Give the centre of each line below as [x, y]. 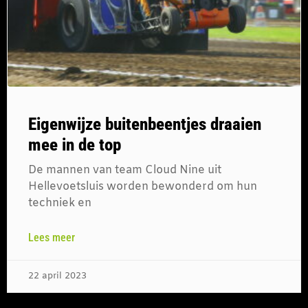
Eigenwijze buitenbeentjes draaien [145, 124]
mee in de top [75, 144]
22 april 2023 [57, 276]
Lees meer [52, 237]
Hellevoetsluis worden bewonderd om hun [143, 186]
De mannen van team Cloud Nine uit [125, 170]
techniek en [60, 203]
